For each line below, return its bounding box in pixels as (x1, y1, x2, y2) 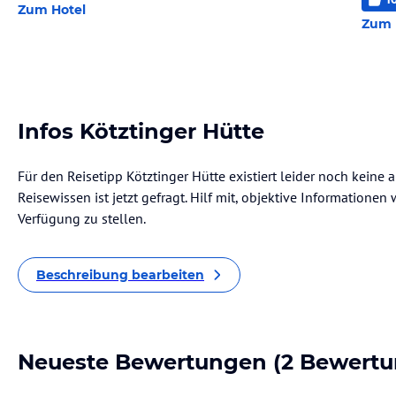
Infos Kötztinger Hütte (18, 118, 264, 144)
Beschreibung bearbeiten (36, 267, 204, 283)
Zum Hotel (18, 2, 86, 18)
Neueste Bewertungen (18, 349, 267, 375)
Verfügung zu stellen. (18, 209, 146, 227)
